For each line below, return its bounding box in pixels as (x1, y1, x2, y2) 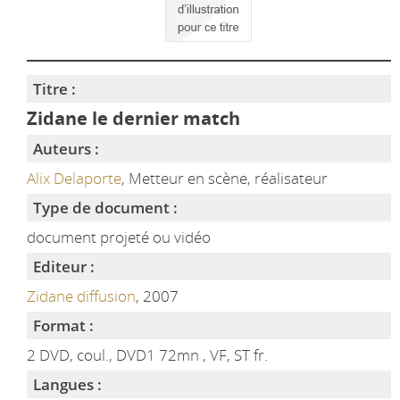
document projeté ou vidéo (26, 227, 211, 247)
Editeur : (32, 256, 95, 277)
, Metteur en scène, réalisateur (121, 168, 328, 188)
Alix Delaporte (26, 168, 121, 188)
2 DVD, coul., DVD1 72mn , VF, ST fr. (26, 345, 268, 365)
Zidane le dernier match (26, 105, 240, 130)
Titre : (32, 79, 76, 99)
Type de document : (32, 197, 178, 218)
